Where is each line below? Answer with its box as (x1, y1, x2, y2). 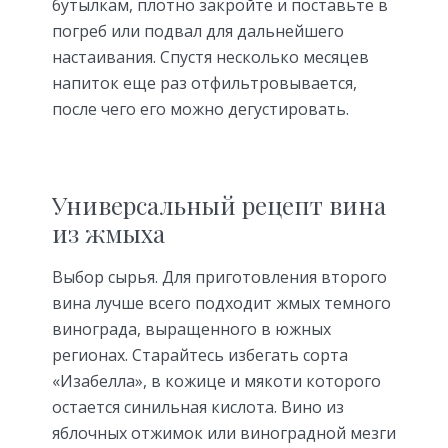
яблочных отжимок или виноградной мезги (52, 422, 396, 445)
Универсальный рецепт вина (52, 189, 386, 222)
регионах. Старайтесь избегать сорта (52, 344, 348, 367)
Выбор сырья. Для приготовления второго (52, 266, 387, 289)
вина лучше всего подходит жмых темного (52, 292, 391, 315)
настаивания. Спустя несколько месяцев (52, 45, 369, 68)
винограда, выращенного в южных (52, 318, 331, 341)
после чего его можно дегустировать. (52, 97, 349, 120)
